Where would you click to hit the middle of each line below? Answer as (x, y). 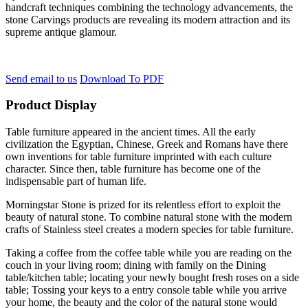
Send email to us (41, 78)
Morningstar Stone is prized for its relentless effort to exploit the (143, 205)
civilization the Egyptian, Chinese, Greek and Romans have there (147, 144)
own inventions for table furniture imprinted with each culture (139, 157)
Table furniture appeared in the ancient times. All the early (131, 132)
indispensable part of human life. (76, 181)
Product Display (51, 105)
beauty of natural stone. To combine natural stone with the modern (149, 217)
